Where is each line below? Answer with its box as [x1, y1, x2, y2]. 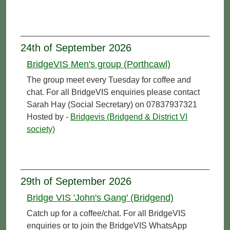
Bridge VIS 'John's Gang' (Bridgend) [27, 192, 174, 203]
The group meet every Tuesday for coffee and [27, 75, 191, 84]
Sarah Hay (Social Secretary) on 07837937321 [27, 100, 197, 109]
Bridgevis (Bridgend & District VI [70, 112, 187, 121]
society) [27, 124, 55, 133]
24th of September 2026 [21, 42, 131, 53]
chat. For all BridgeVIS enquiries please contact [27, 87, 200, 97]
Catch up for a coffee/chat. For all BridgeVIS [27, 208, 186, 218]
